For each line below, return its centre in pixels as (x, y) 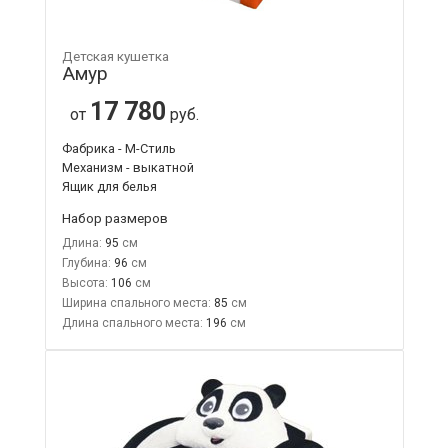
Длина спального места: (132, 322)
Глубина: (86, 262)
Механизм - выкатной (127, 167)
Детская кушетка (115, 56)
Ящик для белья (109, 186)
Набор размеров (114, 217)
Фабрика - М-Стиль (118, 148)
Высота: (84, 282)
